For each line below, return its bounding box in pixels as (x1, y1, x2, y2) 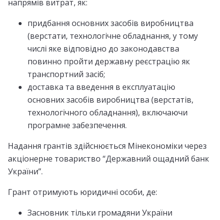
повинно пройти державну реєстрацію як (27, 55, 190, 67)
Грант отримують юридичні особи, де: (8, 186, 157, 197)
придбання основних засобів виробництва (27, 17, 193, 28)
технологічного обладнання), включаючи (27, 107, 188, 118)
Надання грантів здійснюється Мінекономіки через (8, 140, 207, 151)
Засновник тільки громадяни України (27, 207, 172, 218)
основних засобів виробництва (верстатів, (27, 94, 193, 105)
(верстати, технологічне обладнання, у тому (27, 30, 198, 41)
